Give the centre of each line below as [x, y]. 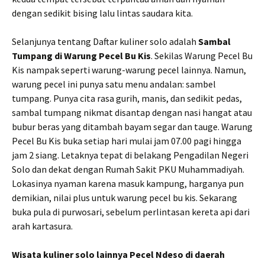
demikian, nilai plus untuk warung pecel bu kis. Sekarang [125, 198]
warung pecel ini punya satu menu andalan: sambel [114, 84]
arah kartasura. [42, 226]
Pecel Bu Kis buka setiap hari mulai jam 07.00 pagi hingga [127, 141]
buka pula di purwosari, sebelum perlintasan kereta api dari [131, 212]
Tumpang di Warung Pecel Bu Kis [81, 56]
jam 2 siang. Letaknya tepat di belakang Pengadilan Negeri [130, 155]
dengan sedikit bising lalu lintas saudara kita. [102, 13]
